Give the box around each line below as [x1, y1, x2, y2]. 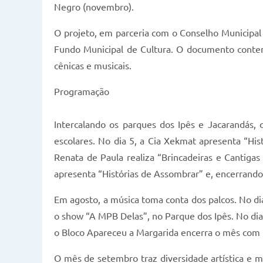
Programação [54, 86, 109, 97]
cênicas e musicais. [54, 60, 131, 71]
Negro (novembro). [54, 2, 134, 12]
